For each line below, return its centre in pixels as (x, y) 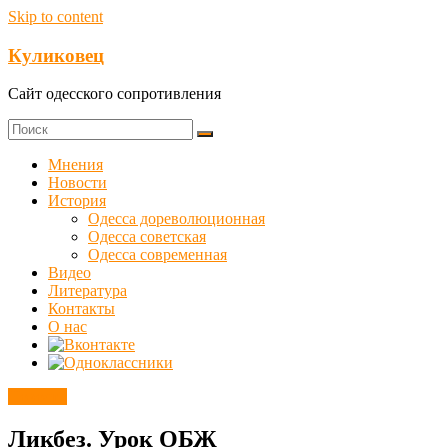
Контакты (81, 309)
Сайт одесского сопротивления (114, 94)
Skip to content (55, 16)
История (77, 201)
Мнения (75, 165)
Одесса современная (157, 255)
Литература (87, 291)
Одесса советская (147, 237)
